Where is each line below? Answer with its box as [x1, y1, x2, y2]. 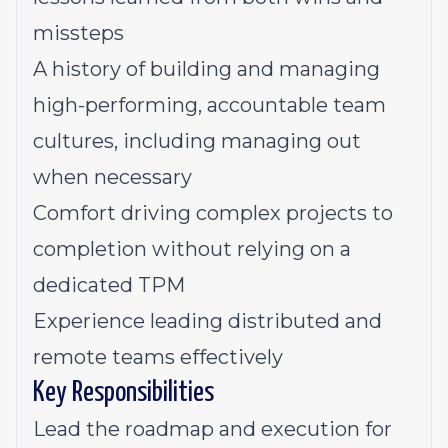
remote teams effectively [33, 345, 283, 369]
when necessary [33, 165, 192, 189]
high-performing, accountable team [33, 93, 386, 117]
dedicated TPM [33, 273, 185, 297]
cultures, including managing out [33, 129, 361, 153]
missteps [33, 21, 124, 45]
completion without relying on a [33, 237, 351, 261]
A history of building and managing [33, 57, 380, 81]
